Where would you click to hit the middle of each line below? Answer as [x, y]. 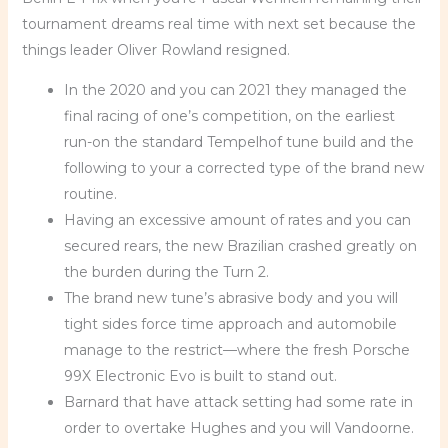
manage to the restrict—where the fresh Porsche [236, 350]
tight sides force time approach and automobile [230, 324]
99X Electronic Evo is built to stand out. [200, 376]
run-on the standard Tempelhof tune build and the [238, 142]
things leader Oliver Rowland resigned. [155, 50]
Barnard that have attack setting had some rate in [238, 402]
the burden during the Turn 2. [166, 272]
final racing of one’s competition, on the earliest [229, 116]
